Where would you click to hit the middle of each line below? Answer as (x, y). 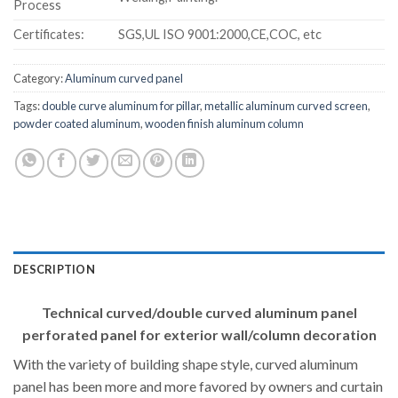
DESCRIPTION (54, 269)
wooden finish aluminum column (224, 123)
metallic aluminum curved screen (286, 105)
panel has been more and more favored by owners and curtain (198, 386)
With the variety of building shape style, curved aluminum (186, 363)
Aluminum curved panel (124, 78)
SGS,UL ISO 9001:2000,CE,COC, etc (220, 34)
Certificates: (49, 34)
